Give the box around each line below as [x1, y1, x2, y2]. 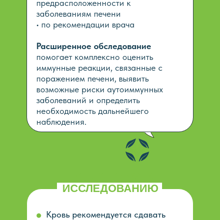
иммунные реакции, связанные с [36, 62, 163, 73]
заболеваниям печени [36, 8, 121, 19]
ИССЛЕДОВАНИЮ [62, 182, 159, 194]
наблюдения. [36, 116, 86, 127]
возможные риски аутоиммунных [36, 84, 163, 94]
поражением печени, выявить [36, 73, 149, 83]
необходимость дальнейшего [36, 106, 149, 116]
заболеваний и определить [36, 95, 140, 105]
